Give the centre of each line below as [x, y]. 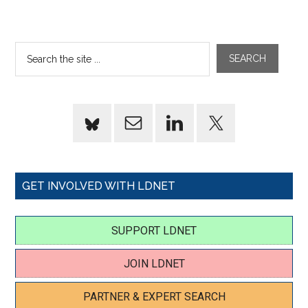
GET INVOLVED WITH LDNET [99, 186]
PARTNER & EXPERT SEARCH [154, 297]
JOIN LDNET [154, 264]
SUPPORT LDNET [154, 231]
